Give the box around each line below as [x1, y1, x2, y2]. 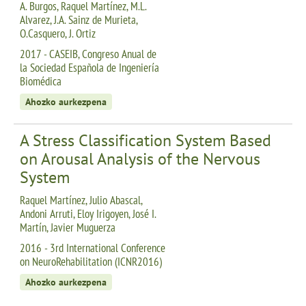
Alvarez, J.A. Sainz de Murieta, [20, 12, 137, 27]
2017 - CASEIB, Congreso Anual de [20, 46, 156, 61]
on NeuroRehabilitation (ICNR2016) [20, 253, 162, 269]
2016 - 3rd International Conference [20, 240, 165, 255]
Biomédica [20, 73, 61, 89]
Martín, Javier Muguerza [20, 219, 115, 235]
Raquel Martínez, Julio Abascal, [20, 192, 142, 208]
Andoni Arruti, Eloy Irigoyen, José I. [20, 206, 156, 221]
